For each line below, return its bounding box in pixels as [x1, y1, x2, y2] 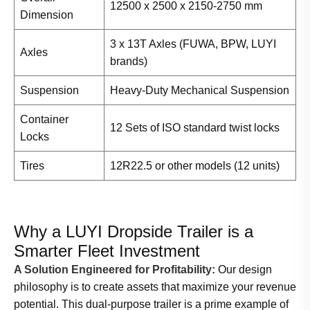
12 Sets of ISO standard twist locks [110, 122, 280, 134]
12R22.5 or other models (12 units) [110, 160, 280, 172]
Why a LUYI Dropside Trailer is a [14, 222, 253, 241]
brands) [110, 55, 147, 68]
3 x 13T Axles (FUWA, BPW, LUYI [110, 38, 276, 51]
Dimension [20, 9, 73, 21]
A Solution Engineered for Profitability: [14, 264, 215, 276]
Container [20, 113, 69, 126]
